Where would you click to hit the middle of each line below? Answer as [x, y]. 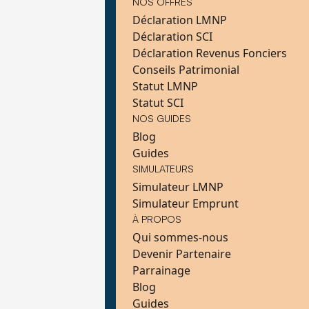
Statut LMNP [166, 87]
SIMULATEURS [163, 169]
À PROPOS [157, 219]
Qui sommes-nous [181, 238]
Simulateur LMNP [178, 187]
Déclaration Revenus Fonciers [210, 53]
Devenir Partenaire [182, 254]
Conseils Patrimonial [186, 70]
